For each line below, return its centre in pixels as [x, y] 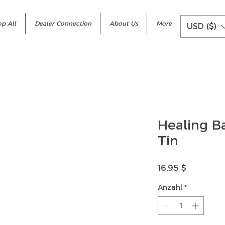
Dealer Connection [63, 23]
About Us [124, 23]
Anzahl [170, 188]
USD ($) [202, 26]
